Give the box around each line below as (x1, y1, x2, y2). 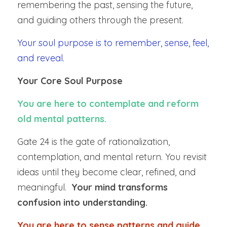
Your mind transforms (71, 181, 168, 193)
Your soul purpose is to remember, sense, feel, (17, 37, 209, 49)
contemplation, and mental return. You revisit (17, 151, 207, 163)
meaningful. (17, 181, 71, 193)
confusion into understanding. (17, 197, 147, 208)
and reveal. (17, 52, 64, 64)
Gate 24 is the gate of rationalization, (17, 136, 170, 147)
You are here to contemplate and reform (17, 98, 199, 109)
